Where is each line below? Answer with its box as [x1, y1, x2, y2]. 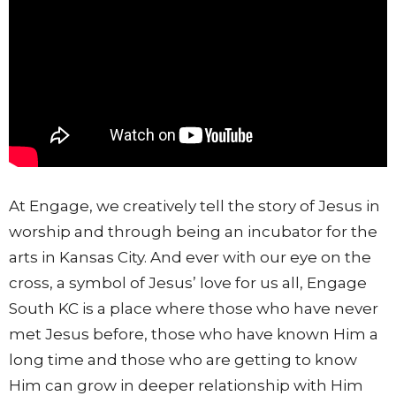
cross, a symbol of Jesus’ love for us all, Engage [9, 274, 367, 292]
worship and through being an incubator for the [9, 223, 377, 240]
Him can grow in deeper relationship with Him [9, 377, 363, 394]
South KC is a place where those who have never [9, 300, 378, 317]
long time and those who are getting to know [9, 351, 357, 369]
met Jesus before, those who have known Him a [9, 325, 378, 343]
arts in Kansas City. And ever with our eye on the [9, 248, 371, 266]
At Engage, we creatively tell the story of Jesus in [9, 197, 380, 215]
